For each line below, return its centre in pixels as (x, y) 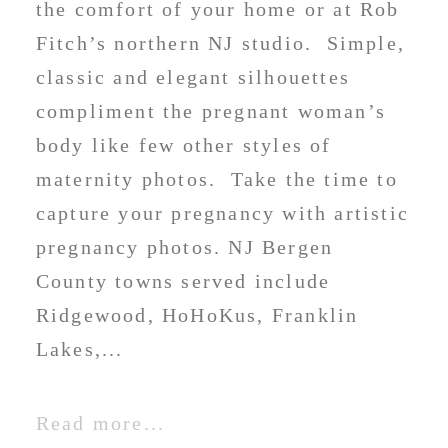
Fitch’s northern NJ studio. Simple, (220, 43)
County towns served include (183, 281)
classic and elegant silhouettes (193, 77)
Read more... (100, 423)
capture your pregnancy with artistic (222, 213)
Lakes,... (79, 349)
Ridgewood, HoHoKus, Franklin (197, 315)
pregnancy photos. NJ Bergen (184, 247)
